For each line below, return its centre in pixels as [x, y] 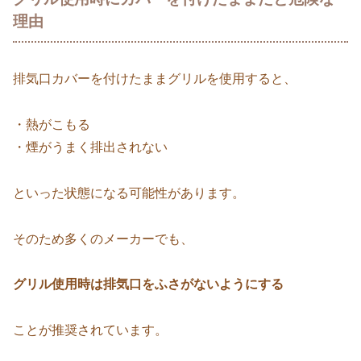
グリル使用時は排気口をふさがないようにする [148, 284]
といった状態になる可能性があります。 [129, 193]
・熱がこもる [52, 124]
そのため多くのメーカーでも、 [103, 239]
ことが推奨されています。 [90, 330]
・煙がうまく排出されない [90, 147]
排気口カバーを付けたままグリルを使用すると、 [155, 79]
